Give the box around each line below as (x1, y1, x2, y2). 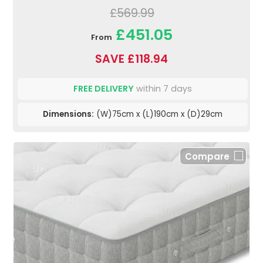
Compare (185, 150, 230, 163)
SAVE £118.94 (95, 50, 168, 67)
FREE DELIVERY (73, 82, 134, 95)
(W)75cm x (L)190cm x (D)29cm (94, 108, 222, 120)
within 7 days (134, 82, 192, 95)
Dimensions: (43, 108, 94, 120)
